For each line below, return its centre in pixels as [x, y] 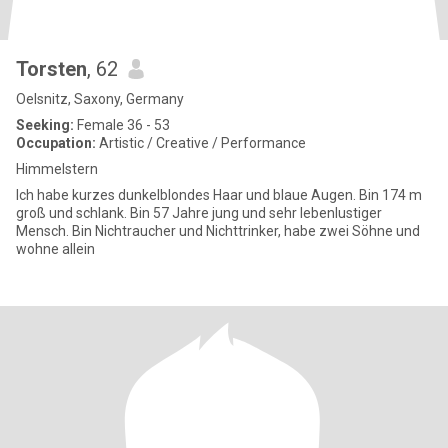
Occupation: [56, 143]
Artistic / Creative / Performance [201, 143]
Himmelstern [57, 169]
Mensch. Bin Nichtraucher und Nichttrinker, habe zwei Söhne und [218, 231]
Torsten [51, 69]
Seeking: [45, 125]
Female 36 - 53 [122, 125]
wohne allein [55, 249]
